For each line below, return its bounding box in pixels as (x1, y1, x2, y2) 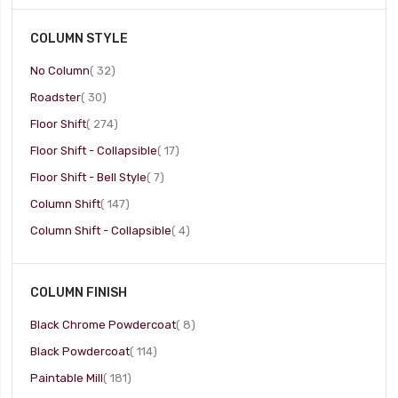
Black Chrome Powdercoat (30, 318, 177, 331)
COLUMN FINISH (30, 285, 128, 299)
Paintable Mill (30, 371, 104, 385)
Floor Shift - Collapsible (30, 144, 158, 157)
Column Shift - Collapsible (30, 224, 172, 237)
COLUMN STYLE (30, 31, 129, 45)
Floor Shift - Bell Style (30, 171, 147, 184)
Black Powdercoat (30, 345, 131, 358)
